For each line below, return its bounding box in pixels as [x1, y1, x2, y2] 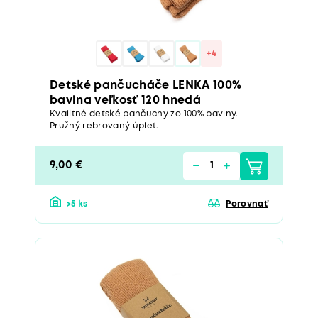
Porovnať [226, 200, 268, 208]
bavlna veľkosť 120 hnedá [50, 95, 202, 106]
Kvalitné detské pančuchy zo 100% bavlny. [50, 110, 238, 118]
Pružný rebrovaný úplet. [50, 122, 159, 130]
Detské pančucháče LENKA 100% [50, 80, 242, 91]
